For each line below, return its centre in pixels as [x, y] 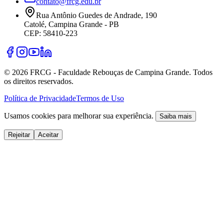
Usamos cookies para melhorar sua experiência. [79, 116]
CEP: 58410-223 [51, 33]
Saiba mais [176, 116]
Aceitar [48, 135]
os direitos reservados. [39, 81]
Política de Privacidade [40, 98]
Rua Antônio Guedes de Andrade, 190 [96, 15]
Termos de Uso [100, 98]
